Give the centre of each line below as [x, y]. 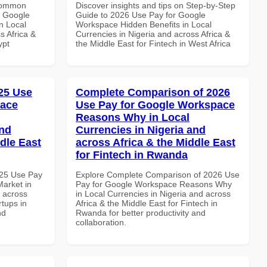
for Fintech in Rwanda [132, 155]
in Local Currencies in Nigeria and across [153, 193]
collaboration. [101, 222]
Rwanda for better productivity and [141, 212]
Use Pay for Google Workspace [155, 105]
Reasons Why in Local [133, 117]
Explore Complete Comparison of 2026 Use [158, 174]
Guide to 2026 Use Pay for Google [141, 15]
